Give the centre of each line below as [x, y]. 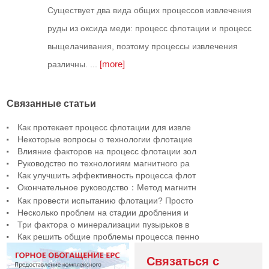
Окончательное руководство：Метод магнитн [107, 187]
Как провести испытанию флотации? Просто [106, 200]
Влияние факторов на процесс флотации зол [107, 151]
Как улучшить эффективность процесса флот [107, 175]
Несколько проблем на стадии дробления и [103, 212]
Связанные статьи [52, 103]
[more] [111, 64]
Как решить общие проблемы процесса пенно [109, 236]
